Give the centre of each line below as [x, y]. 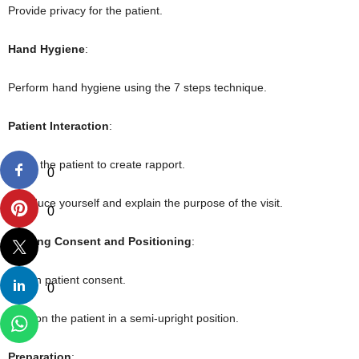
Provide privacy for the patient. [85, 10]
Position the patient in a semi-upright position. [123, 318]
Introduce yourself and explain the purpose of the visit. [145, 202]
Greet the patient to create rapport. [97, 164]
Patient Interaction [58, 125]
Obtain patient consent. [67, 279]
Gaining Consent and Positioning [100, 241]
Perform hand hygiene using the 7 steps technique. [137, 87]
